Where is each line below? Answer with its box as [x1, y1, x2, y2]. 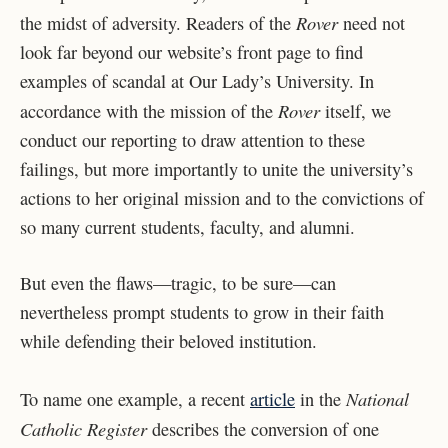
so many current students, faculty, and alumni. [20, 214, 355, 239]
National [346, 385, 409, 411]
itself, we [320, 98, 391, 123]
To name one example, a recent [20, 386, 250, 411]
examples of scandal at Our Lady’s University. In [20, 68, 374, 93]
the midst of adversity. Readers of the [20, 10, 296, 35]
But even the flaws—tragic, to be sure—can [20, 271, 336, 296]
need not [343, 10, 405, 35]
